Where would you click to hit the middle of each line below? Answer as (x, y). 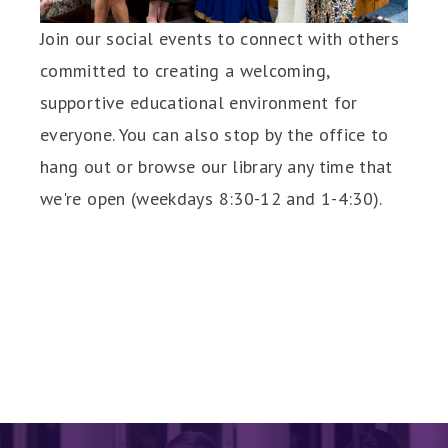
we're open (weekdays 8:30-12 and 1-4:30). (211, 199)
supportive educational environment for (199, 103)
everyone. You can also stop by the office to (214, 135)
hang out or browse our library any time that (216, 167)
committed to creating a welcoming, (185, 71)
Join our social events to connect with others (220, 39)
